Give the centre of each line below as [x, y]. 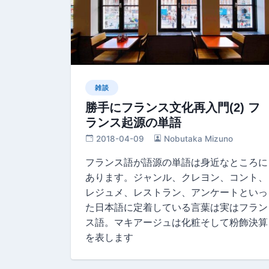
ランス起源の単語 [133, 122]
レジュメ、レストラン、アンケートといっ [177, 192]
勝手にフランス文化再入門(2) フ [173, 107]
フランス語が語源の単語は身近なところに [177, 162]
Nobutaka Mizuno [199, 138]
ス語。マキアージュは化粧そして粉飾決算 [177, 222]
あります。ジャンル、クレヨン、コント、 [177, 177]
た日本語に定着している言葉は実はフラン [177, 207]
